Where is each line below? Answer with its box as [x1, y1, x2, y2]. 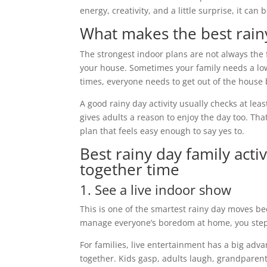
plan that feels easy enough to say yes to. [80, 125, 245, 137]
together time [80, 159, 180, 181]
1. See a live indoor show [80, 181, 232, 199]
